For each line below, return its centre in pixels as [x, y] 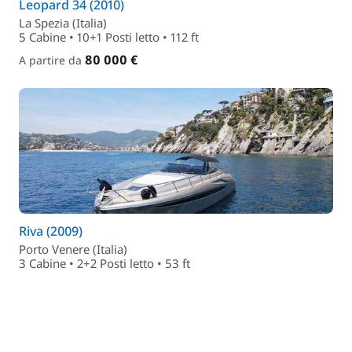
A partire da [52, 60]
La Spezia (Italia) [63, 23]
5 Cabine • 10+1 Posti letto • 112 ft [109, 37]
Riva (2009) [51, 231]
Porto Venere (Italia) [73, 249]
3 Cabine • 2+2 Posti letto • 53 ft [104, 263]
